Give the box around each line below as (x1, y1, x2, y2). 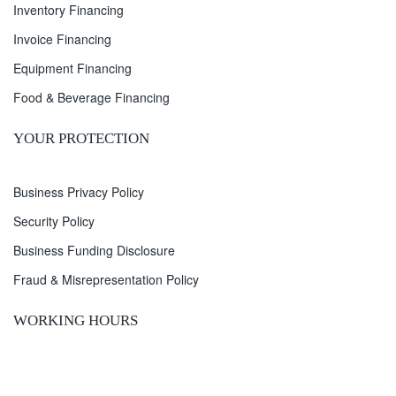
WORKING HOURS (13, 311, 138, 329)
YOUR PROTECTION (13, 129, 149, 147)
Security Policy (13, 211, 95, 230)
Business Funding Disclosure (13, 240, 175, 259)
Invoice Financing (13, 29, 111, 48)
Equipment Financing (13, 58, 132, 77)
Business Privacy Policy (13, 182, 144, 201)
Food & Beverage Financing (13, 88, 170, 106)
